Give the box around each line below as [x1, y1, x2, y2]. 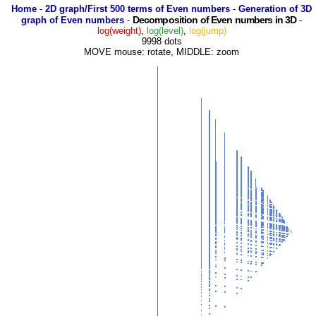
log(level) [146, 25, 183, 36]
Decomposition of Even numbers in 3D [132, 14, 297, 25]
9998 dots [141, 36, 182, 47]
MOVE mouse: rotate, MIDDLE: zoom [84, 47, 239, 57]
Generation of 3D [238, 4, 312, 14]
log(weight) [97, 25, 141, 36]
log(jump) [188, 25, 226, 36]
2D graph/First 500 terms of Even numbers [45, 4, 230, 14]
